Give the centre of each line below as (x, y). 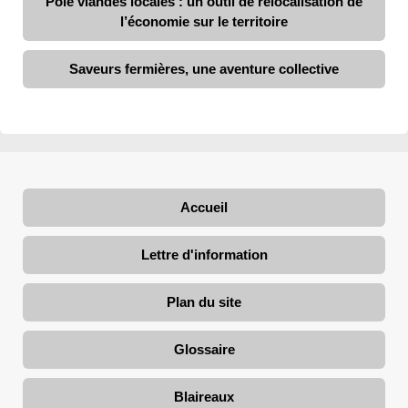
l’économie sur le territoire (204, 21)
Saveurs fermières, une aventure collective (204, 68)
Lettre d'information (204, 254)
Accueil (204, 207)
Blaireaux (204, 396)
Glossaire (204, 349)
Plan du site (204, 301)
